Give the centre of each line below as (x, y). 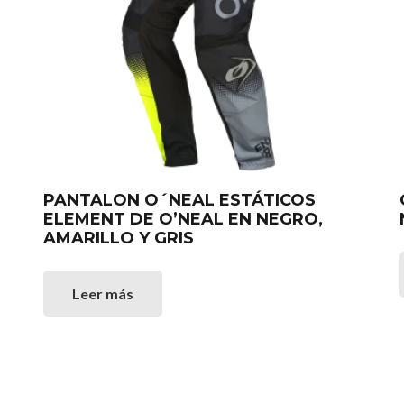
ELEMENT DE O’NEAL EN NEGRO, (184, 219)
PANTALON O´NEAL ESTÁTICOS (180, 200)
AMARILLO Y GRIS (119, 238)
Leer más (103, 293)
